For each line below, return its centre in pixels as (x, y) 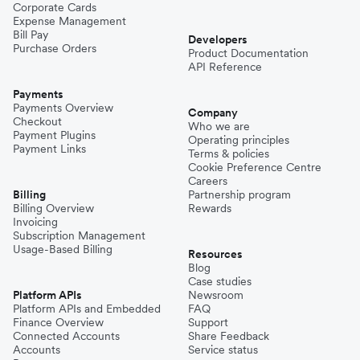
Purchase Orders (55, 49)
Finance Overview (58, 323)
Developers (218, 40)
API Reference (225, 67)
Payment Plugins (54, 135)
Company (213, 113)
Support (208, 323)
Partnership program (239, 195)
